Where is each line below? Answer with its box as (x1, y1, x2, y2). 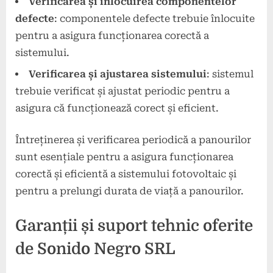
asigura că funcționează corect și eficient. (15, 102, 219, 114)
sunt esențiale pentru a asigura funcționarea (15, 151, 233, 163)
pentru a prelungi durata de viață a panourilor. (15, 185, 244, 197)
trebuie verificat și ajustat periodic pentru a (15, 85, 230, 97)
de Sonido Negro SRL (15, 239, 175, 258)
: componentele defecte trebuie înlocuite (54, 13, 255, 25)
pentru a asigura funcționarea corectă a (15, 30, 209, 42)
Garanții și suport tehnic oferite (15, 216, 253, 235)
